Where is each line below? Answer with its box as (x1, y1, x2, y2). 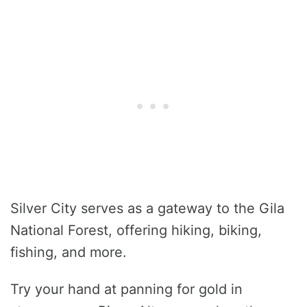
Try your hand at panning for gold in (10, 281, 243, 298)
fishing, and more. (10, 244, 127, 261)
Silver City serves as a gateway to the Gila (10, 200, 284, 217)
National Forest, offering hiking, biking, (10, 222, 262, 239)
